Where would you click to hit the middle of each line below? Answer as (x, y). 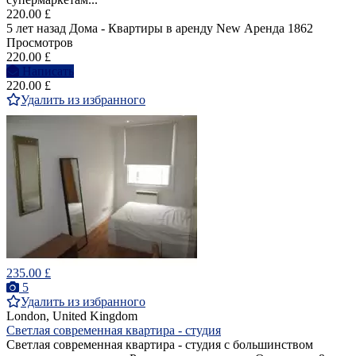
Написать (48, 72)
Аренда (264, 29)
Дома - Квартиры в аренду (141, 29)
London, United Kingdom (72, 316)
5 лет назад (36, 29)
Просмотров (40, 43)
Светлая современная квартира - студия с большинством (160, 345)
